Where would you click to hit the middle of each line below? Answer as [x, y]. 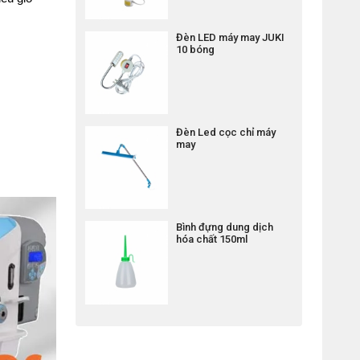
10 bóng [196, 50]
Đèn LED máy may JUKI [231, 38]
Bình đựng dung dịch [225, 227]
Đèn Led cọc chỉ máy [226, 133]
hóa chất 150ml [212, 239]
